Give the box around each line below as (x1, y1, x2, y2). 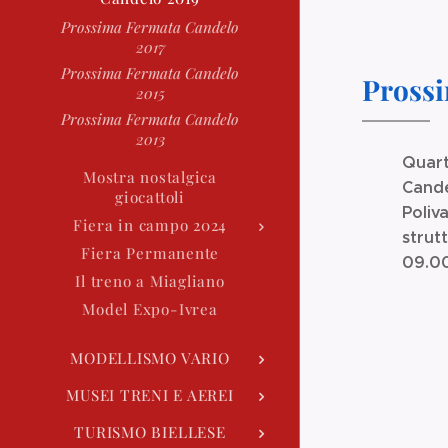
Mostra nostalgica (83, 166, 217, 187)
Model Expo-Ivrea (82, 298, 218, 319)
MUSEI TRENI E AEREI (66, 384, 234, 405)
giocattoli (115, 186, 185, 207)
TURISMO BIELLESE (74, 421, 226, 442)
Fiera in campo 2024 (72, 214, 228, 235)
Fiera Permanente (80, 242, 220, 263)
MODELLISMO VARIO (70, 347, 230, 368)
